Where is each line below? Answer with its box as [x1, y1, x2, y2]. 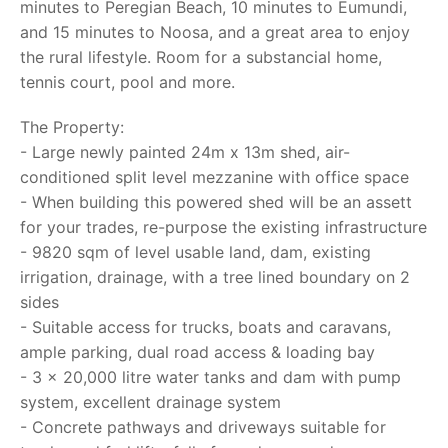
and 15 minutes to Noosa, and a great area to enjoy [20, 22, 410, 42]
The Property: [20, 117, 124, 137]
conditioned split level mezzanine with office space [20, 167, 409, 187]
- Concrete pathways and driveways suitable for [20, 417, 386, 437]
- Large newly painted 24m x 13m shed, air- [20, 142, 350, 162]
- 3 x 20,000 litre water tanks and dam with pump [20, 367, 401, 387]
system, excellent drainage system [20, 392, 281, 412]
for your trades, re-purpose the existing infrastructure [20, 217, 427, 237]
